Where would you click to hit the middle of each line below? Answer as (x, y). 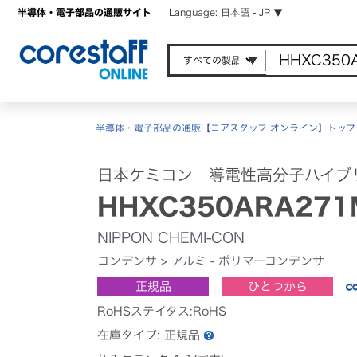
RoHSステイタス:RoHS (162, 311)
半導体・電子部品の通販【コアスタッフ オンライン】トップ (226, 127)
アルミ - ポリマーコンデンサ (248, 261)
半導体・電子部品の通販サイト (84, 12)
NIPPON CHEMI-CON (171, 237)
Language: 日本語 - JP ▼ (226, 12)
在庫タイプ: (131, 335)
